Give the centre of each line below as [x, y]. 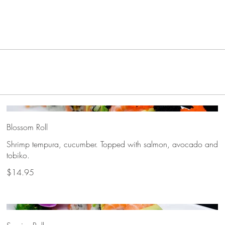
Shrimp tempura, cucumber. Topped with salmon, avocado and [113, 144]
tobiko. [18, 155]
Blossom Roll [27, 127]
